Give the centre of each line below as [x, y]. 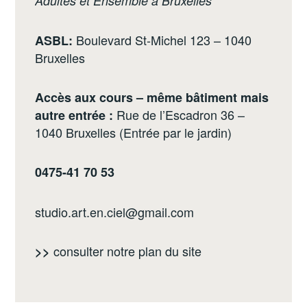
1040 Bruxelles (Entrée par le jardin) [134, 132]
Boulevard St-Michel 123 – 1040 [162, 39]
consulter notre [95, 251]
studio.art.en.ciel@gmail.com [115, 211]
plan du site [170, 251]
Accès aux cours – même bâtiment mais [152, 97]
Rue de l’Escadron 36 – [179, 114]
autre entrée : [74, 115]
